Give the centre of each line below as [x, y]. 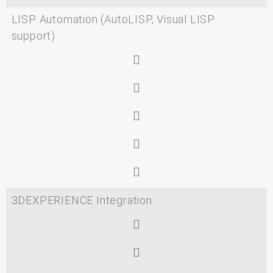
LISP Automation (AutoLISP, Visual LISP [113, 19]
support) [33, 36]
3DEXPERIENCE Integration [82, 200]
